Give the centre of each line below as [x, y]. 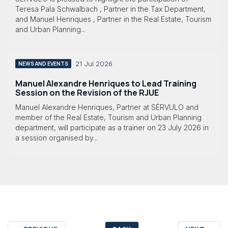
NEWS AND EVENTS [43, 63]
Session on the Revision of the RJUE [87, 92]
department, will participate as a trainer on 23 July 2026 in [112, 128]
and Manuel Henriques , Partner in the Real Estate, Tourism [113, 19]
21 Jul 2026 [94, 63]
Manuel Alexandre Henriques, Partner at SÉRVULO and [107, 107]
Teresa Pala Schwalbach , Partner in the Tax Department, [110, 9]
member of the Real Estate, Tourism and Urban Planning [108, 118]
